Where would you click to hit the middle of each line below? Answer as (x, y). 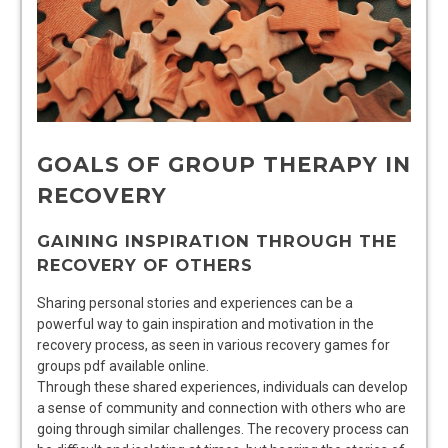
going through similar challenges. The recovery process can (223, 428)
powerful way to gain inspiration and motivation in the (205, 323)
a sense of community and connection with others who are (221, 407)
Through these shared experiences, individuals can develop (222, 386)
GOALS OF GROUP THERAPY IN (224, 165)
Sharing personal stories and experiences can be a (195, 302)
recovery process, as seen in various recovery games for (213, 344)
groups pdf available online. (123, 365)
